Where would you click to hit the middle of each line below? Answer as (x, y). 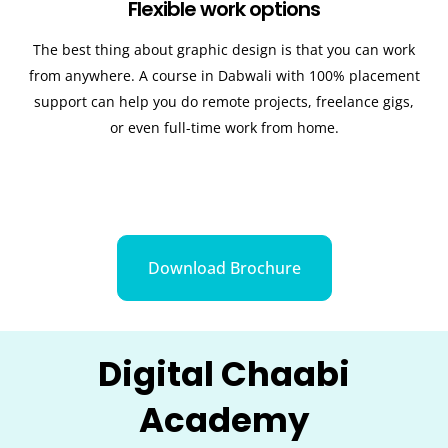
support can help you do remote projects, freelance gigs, (224, 101)
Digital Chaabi (224, 374)
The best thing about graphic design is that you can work (224, 49)
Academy (224, 420)
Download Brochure (224, 268)
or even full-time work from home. (224, 127)
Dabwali (246, 75)
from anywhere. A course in (123, 75)
